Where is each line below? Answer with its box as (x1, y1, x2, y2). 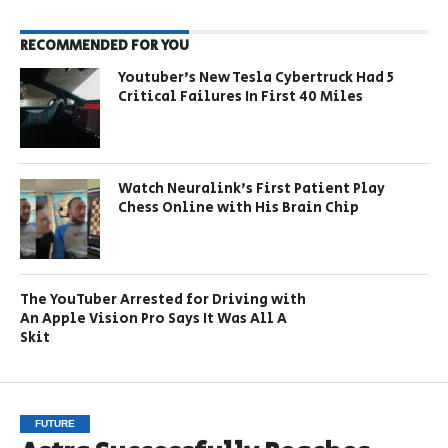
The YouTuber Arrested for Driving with (19, 288, 306, 310)
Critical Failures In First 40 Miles (118, 85, 364, 107)
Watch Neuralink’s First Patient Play (118, 177, 386, 199)
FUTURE (34, 417, 75, 429)
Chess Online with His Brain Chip (118, 196, 360, 218)
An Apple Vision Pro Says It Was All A (19, 307, 287, 329)
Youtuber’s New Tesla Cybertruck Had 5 (118, 66, 395, 88)
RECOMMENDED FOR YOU (19, 34, 189, 56)
